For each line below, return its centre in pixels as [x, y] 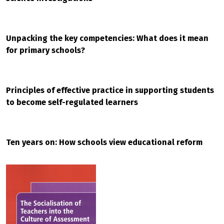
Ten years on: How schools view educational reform [104, 142]
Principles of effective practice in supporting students [110, 90]
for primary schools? [45, 50]
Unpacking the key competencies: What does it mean [107, 38]
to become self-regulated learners [72, 102]
